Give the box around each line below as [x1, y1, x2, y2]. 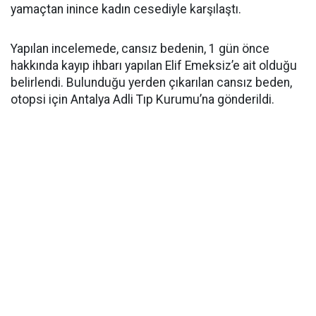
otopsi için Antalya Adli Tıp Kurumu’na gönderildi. [11, 92, 274, 107]
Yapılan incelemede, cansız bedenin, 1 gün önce [11, 42, 269, 56]
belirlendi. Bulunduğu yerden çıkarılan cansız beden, [11, 75, 292, 90]
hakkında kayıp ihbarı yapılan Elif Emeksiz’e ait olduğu [11, 59, 297, 73]
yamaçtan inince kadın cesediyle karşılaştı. [11, 2, 241, 16]
